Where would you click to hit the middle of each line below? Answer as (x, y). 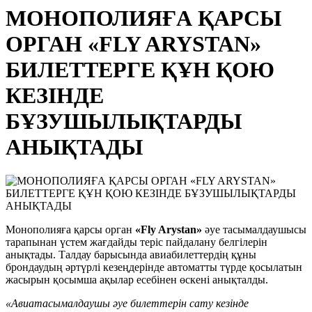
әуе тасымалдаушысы (254, 230)
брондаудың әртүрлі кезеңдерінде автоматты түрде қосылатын (154, 267)
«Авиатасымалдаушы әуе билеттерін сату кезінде (127, 304)
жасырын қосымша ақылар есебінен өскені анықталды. (137, 280)
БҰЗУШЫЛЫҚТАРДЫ (124, 121)
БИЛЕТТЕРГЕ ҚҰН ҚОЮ (140, 70)
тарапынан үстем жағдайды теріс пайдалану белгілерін (136, 242)
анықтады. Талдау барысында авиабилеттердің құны (131, 255)
